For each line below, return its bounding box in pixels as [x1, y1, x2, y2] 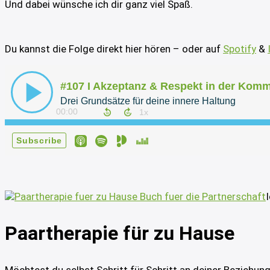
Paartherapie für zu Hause [5, 222, 234, 245]
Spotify [223, 43, 256, 55]
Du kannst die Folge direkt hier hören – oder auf [5, 43, 221, 55]
